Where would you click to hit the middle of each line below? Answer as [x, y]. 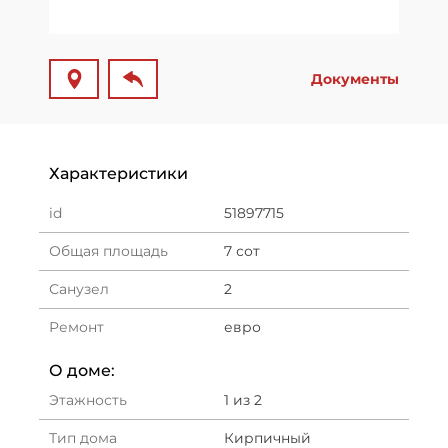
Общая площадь [108, 251]
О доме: [82, 370]
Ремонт [76, 327]
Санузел [79, 289]
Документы [355, 79]
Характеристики [118, 173]
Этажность [88, 400]
